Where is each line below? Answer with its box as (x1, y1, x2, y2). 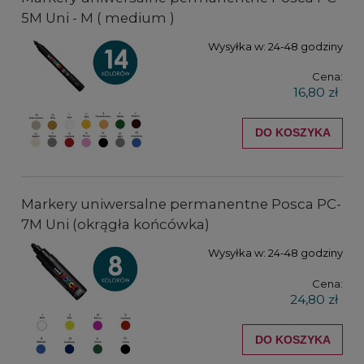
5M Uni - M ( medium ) (21, 9, 175, 26)
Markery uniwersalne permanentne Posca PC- (21, 196, 341, 213)
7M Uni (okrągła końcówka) (21, 216, 210, 233)
